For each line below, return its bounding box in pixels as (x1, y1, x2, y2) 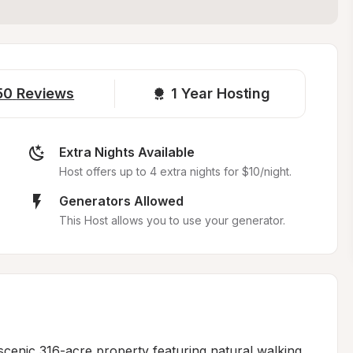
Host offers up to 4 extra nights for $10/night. (58, 165, 292, 178)
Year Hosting (181, 85, 271, 102)
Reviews (16, 85, 75, 102)
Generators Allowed (58, 193, 184, 209)
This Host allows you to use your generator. (58, 214, 285, 227)
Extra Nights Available (58, 144, 195, 160)
